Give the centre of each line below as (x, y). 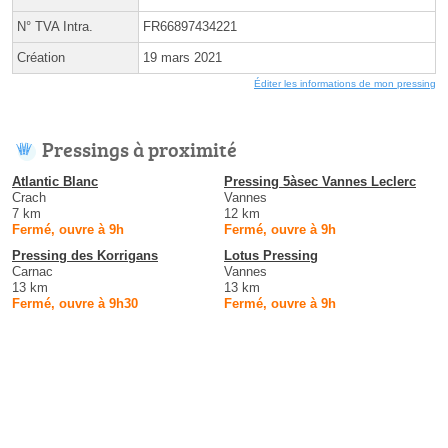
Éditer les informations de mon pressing (345, 84)
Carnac (32, 272)
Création (41, 58)
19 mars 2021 (182, 58)
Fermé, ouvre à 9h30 (75, 304)
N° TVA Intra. (55, 27)
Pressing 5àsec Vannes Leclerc (320, 182)
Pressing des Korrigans (85, 256)
